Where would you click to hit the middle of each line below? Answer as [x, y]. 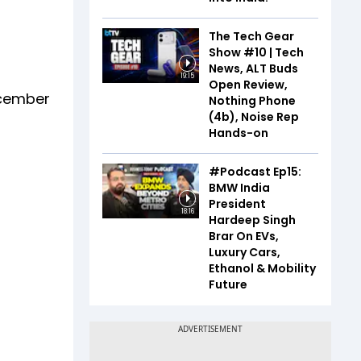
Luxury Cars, [245, 252]
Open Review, [248, 85]
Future [228, 284]
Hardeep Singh [252, 220]
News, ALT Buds [253, 68]
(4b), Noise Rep [254, 117]
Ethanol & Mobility [262, 268]
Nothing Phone [252, 101]
